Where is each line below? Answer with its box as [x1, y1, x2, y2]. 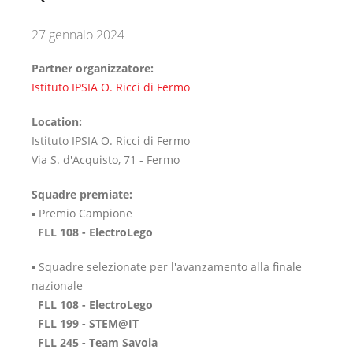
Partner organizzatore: [32, 61, 157, 76]
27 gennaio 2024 [32, 26, 124, 43]
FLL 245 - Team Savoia [32, 335, 158, 350]
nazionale [32, 278, 86, 293]
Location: [32, 114, 85, 129]
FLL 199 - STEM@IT [32, 316, 139, 331]
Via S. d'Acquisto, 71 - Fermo [32, 152, 180, 167]
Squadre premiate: [32, 187, 132, 202]
